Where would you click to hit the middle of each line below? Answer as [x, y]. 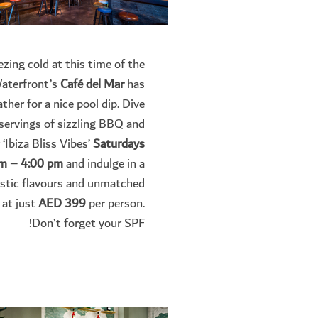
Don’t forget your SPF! [88, 224]
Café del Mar [94, 84]
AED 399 [62, 204]
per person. [115, 204]
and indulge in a [104, 164]
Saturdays [117, 144]
